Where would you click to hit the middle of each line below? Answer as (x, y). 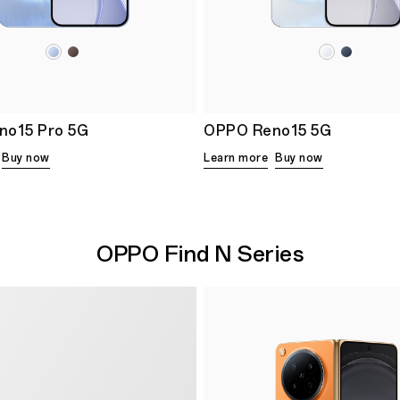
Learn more (236, 158)
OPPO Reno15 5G (267, 130)
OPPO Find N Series (200, 254)
